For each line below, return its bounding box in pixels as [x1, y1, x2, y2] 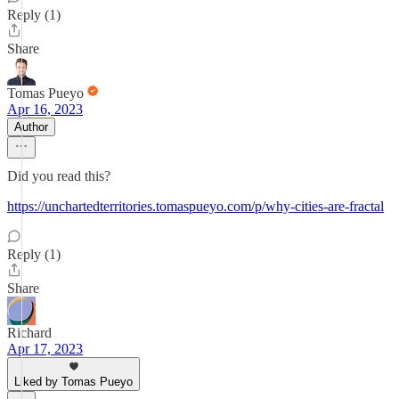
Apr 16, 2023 [7, 102, 83, 117]
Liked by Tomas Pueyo [14, 375, 133, 388]
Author [14, 120, 48, 134]
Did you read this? [7, 168, 110, 183]
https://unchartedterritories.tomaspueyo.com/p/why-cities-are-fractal [7, 199, 384, 214]
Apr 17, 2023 [7, 341, 83, 356]
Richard [7, 325, 52, 340]
